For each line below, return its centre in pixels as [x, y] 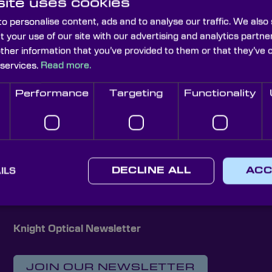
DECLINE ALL [151, 171]
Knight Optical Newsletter [77, 229]
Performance [52, 93]
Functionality [220, 93]
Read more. [66, 66]
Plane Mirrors [235, 103]
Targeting [136, 93]
